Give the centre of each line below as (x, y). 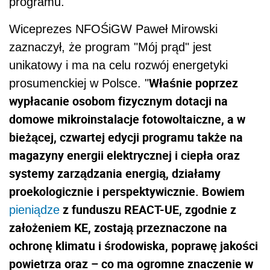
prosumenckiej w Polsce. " (79, 83)
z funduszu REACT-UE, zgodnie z (148, 210)
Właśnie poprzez (193, 83)
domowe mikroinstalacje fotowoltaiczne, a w (127, 119)
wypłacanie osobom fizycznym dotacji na (118, 101)
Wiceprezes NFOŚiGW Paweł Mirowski (113, 29)
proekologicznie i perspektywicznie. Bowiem (127, 192)
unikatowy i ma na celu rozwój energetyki (118, 65)
